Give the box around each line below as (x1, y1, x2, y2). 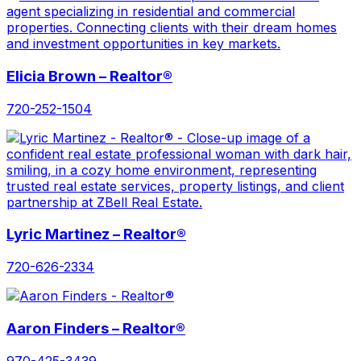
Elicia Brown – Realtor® (6, 67, 172, 86)
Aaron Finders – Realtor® (6, 318, 185, 338)
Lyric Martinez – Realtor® (6, 225, 186, 244)
